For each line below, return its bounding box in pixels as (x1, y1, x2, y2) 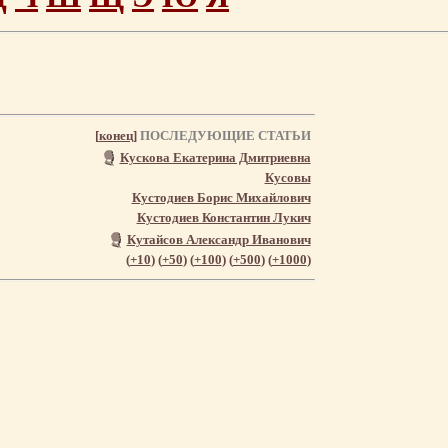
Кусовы (264, 169, 311, 185)
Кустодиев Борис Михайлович (131, 189, 311, 205)
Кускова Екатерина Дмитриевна (119, 149, 311, 165)
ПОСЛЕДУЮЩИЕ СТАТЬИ (136, 127, 311, 143)
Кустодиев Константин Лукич (136, 209, 311, 225)
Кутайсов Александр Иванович (126, 231, 311, 247)
